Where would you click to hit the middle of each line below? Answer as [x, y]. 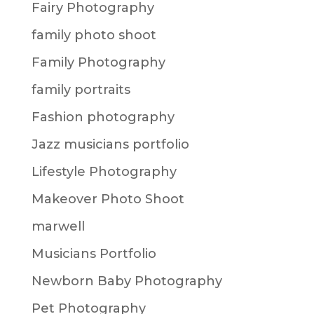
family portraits [81, 90]
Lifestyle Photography [104, 172]
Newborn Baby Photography [127, 281]
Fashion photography [103, 117]
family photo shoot [94, 35]
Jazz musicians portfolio [110, 144]
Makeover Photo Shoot [108, 199]
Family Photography [98, 62]
